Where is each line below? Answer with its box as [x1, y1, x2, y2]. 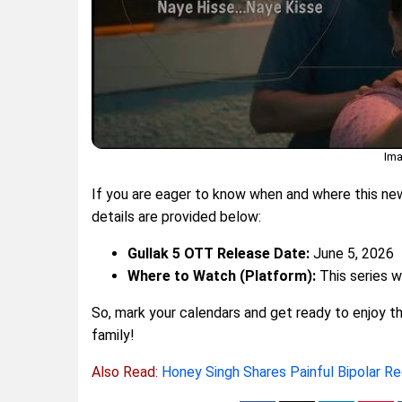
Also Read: [92, 363, 162, 380]
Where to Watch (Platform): [127, 267, 316, 284]
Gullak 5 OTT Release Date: [127, 244, 310, 262]
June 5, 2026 [310, 244, 394, 262]
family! [92, 326, 135, 344]
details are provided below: [92, 207, 261, 225]
